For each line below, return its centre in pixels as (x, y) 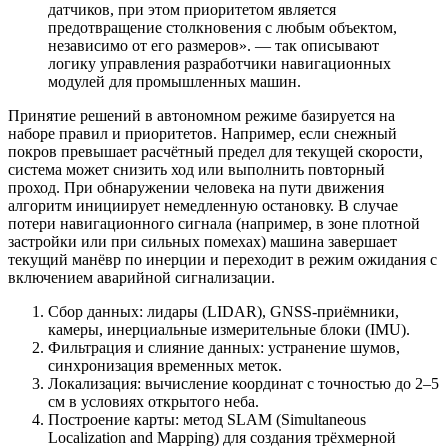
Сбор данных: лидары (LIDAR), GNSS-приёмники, (223, 311)
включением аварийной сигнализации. (141, 277)
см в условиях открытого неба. (153, 401)
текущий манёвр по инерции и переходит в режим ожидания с (222, 259)
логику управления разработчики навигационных (219, 63)
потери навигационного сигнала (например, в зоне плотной (214, 223)
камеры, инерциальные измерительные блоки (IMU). (229, 329)
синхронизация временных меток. (165, 365)
